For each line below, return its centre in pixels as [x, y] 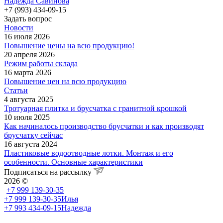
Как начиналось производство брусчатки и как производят [104, 126]
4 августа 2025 [29, 99]
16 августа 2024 [31, 144]
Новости [19, 27]
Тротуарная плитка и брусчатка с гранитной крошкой [95, 108]
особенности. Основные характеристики [73, 162]
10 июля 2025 [27, 117]
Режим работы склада [41, 63]
